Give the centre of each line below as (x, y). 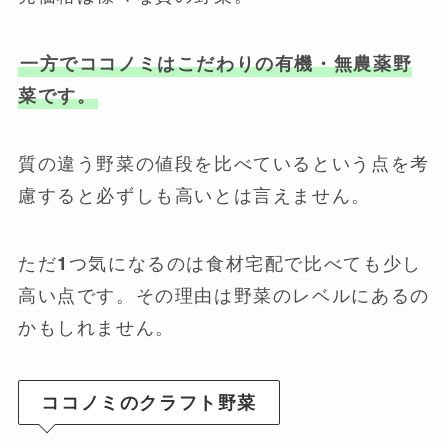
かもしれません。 (96, 327)
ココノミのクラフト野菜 (149, 402)
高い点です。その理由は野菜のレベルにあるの (223, 295)
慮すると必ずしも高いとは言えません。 (194, 196)
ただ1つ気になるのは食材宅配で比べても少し (219, 263)
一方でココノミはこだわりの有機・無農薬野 (216, 64)
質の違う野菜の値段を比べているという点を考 (223, 164)
